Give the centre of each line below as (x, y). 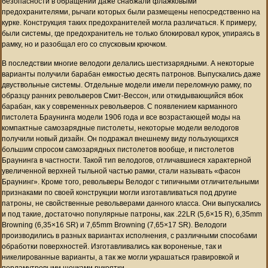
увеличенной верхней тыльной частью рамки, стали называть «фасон (121, 171)
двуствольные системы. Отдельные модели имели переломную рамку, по (127, 85)
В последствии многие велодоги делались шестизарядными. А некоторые (128, 63)
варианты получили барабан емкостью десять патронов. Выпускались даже (131, 74)
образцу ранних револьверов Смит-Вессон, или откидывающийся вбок (122, 95)
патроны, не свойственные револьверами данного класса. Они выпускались (131, 203)
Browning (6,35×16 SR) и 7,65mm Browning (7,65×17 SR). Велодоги (114, 225)
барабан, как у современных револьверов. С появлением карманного (120, 106)
